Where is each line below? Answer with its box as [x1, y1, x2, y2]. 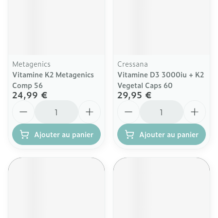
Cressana [117, 58, 148, 69]
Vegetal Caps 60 [117, 80, 173, 90]
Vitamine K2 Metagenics [12, 69, 94, 79]
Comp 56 [12, 80, 43, 90]
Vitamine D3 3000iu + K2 [117, 69, 204, 79]
